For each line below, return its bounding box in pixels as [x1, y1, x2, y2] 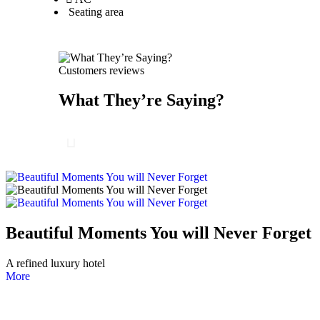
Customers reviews [59, 64, 144, 76]
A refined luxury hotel [6, 257, 105, 270]
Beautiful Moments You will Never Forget [6, 224, 311, 243]
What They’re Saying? [59, 91, 224, 110]
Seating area [69, 5, 124, 18]
